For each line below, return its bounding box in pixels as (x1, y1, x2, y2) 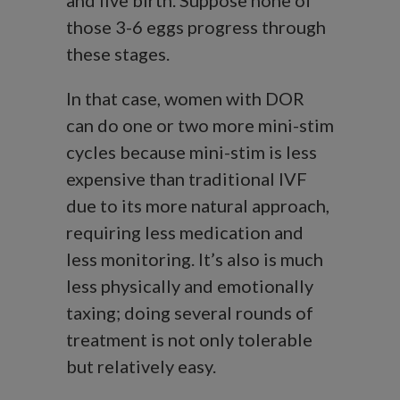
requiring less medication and (66, 221, 304, 244)
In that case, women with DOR (66, 87, 304, 110)
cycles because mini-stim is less (66, 141, 317, 163)
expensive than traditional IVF (66, 168, 307, 190)
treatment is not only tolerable (66, 329, 312, 351)
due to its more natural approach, (66, 195, 329, 217)
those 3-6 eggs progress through (66, 16, 326, 38)
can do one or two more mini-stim (66, 114, 334, 137)
